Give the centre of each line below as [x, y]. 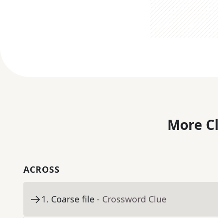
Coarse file [73, 199]
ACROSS [42, 170]
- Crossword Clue [132, 199]
